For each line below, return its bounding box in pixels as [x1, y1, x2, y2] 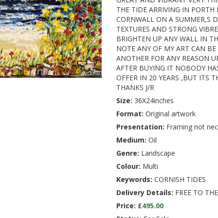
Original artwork [144, 109, 196, 119]
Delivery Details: [116, 188, 173, 198]
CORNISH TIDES [152, 175, 206, 184]
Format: [116, 109, 144, 119]
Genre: [116, 148, 139, 158]
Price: [116, 201, 136, 211]
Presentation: [116, 122, 164, 132]
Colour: [116, 162, 141, 171]
